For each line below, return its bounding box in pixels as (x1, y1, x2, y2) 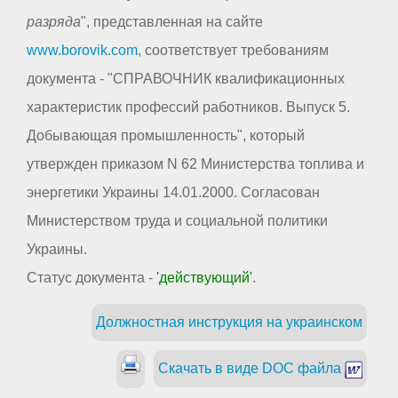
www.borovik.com (27, 43, 138, 59)
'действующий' (156, 270, 252, 286)
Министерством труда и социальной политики (27, 213, 328, 229)
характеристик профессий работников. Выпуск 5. (27, 99, 350, 115)
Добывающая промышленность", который (27, 128, 305, 144)
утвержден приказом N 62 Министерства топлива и (27, 156, 364, 172)
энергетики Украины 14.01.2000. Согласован (27, 185, 320, 201)
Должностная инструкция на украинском (96, 314, 362, 330)
